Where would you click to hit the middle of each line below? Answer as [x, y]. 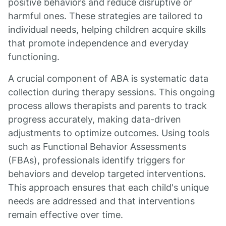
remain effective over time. [66, 215]
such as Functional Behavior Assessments [97, 147]
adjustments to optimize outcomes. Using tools [109, 133]
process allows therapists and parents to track [107, 106]
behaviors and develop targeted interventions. [107, 174]
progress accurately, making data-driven [95, 119]
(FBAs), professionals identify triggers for [97, 160]
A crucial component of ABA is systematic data [108, 78]
